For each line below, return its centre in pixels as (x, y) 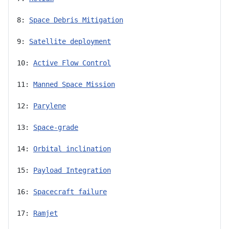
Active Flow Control (72, 63)
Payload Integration (72, 170)
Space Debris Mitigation (76, 20)
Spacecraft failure (70, 191)
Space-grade (56, 127)
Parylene (50, 106)
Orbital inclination (72, 148)
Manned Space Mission (74, 84)
